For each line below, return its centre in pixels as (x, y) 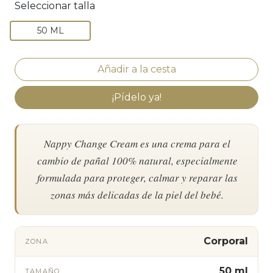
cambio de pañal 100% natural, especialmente (137, 160)
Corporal (226, 241)
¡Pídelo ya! (136, 97)
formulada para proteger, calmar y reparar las (137, 177)
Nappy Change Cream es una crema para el (137, 143)
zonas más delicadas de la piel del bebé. (137, 194)
